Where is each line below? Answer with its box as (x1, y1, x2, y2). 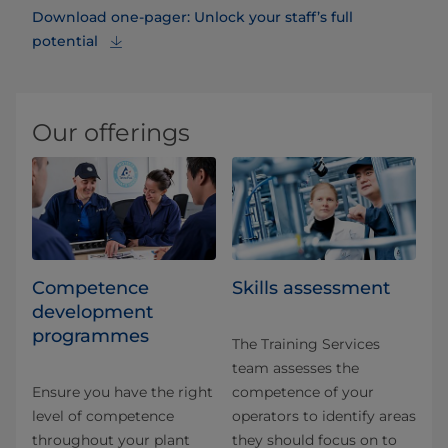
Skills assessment (232, 277, 390, 300)
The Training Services (232, 335, 380, 354)
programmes (32, 325, 149, 348)
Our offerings (32, 117, 190, 147)
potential (32, 31, 98, 50)
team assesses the (232, 359, 359, 378)
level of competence (32, 407, 174, 426)
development (32, 301, 153, 324)
